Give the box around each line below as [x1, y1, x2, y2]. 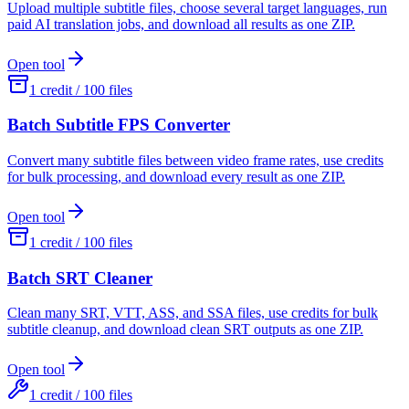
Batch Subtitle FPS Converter [7, 115, 230, 135]
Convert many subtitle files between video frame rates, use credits [7, 152, 383, 168]
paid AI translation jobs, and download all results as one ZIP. [7, 16, 355, 32]
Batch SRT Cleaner [7, 267, 152, 288]
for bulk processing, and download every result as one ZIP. [7, 168, 345, 184]
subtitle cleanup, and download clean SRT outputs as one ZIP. [7, 321, 363, 338]
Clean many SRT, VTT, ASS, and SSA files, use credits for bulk [7, 305, 378, 321]
